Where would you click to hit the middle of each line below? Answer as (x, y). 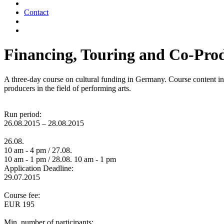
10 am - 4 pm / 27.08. (38, 150)
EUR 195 (19, 204)
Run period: (23, 114)
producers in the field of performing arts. (67, 88)
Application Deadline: (39, 168)
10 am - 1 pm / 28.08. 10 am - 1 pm (60, 159)
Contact (36, 12)
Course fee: (22, 195)
